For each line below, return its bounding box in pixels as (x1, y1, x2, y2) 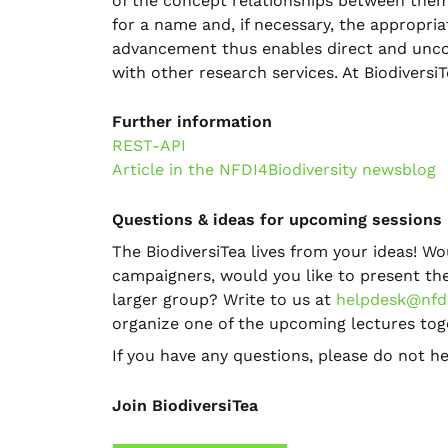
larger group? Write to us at (112, 289, 336, 309)
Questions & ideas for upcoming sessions (112, 209, 442, 229)
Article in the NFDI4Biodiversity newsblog (112, 160, 436, 180)
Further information (112, 112, 272, 132)
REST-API (112, 136, 186, 156)
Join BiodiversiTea (112, 395, 258, 415)
